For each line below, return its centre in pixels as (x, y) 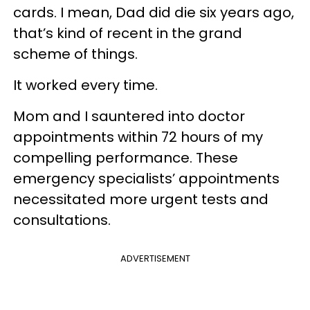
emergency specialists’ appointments (146, 178)
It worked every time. (85, 85)
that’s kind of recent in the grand (128, 33)
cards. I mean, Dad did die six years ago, (154, 12)
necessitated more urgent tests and (141, 199)
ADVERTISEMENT (155, 258)
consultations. (62, 220)
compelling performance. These (126, 157)
